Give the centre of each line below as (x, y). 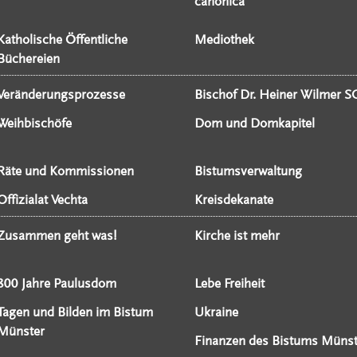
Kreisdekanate (233, 200)
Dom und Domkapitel (254, 124)
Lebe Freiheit (229, 284)
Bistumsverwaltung (248, 171)
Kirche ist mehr (237, 236)
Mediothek (224, 40)
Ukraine (216, 312)
